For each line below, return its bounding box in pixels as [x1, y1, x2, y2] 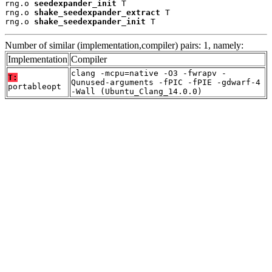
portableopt [8, 81, 61, 91]
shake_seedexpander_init [34, 16, 146, 26]
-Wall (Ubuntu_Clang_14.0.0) [71, 86, 202, 96]
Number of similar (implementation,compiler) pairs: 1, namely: [5, 39, 243, 50]
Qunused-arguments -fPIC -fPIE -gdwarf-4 [71, 77, 260, 87]
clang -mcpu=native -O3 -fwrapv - [71, 68, 226, 78]
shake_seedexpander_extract [34, 7, 160, 17]
